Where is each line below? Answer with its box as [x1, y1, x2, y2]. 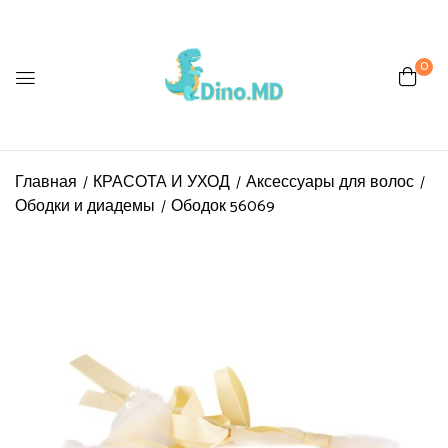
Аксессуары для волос [246, 169, 414, 196]
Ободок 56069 [171, 193, 275, 220]
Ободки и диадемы [15, 193, 155, 220]
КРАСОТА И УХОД [93, 169, 230, 196]
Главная [15, 169, 77, 196]
